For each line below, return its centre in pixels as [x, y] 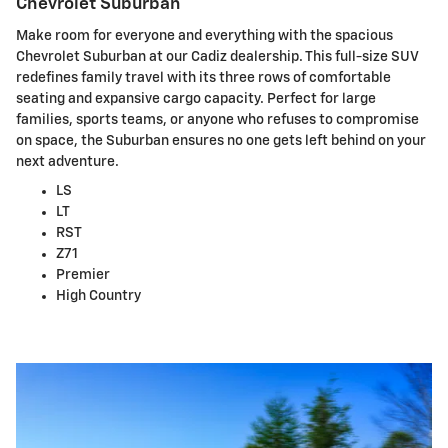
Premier [83, 274]
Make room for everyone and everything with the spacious [204, 35]
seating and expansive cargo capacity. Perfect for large [196, 98]
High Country [98, 295]
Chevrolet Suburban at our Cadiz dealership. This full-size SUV [217, 56]
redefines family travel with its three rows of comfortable [203, 77]
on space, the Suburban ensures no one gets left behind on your [221, 140]
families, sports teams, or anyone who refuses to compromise [217, 119]
